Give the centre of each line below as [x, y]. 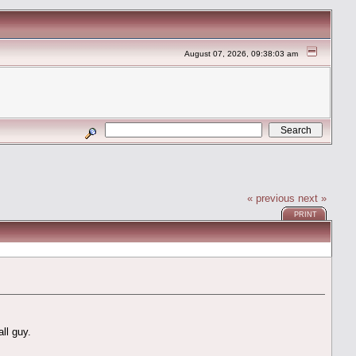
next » [313, 198]
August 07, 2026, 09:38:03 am [242, 54]
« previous [271, 198]
